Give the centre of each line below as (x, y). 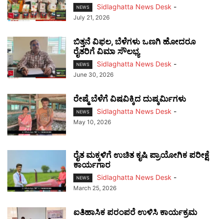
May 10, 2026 (92, 122)
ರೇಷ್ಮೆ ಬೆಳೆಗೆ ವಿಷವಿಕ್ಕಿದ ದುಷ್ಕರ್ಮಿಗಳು (130, 99)
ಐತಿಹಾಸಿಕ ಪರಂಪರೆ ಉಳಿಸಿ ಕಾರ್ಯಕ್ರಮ (135, 212)
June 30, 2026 (93, 75)
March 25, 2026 (95, 188)
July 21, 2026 (91, 17)
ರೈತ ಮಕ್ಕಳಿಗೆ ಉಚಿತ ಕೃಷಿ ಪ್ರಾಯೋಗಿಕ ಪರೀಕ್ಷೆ (141, 155)
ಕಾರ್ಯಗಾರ (92, 165)
